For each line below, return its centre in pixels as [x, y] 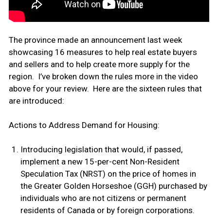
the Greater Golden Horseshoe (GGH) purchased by [114, 186]
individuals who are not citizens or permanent [103, 198]
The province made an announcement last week [95, 40]
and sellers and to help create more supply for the [99, 64]
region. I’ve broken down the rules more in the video [103, 77]
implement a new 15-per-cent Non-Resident [100, 162]
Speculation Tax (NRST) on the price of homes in [108, 174]
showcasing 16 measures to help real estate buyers [103, 52]
